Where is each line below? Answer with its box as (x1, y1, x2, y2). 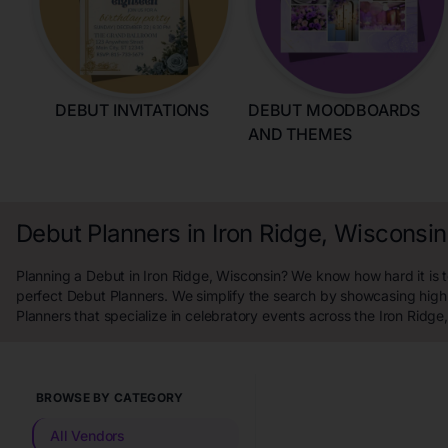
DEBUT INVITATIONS (54, 100, 209, 120)
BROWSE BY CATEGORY (36, 390, 184, 405)
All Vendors (50, 427, 126, 444)
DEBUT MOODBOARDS (248, 100, 421, 120)
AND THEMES (248, 124, 353, 144)
